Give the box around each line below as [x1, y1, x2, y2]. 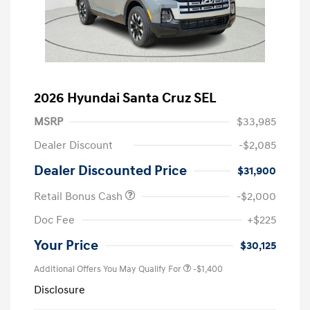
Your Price [34, 237, 98, 255]
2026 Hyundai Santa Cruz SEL [34, 90, 217, 107]
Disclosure [34, 283, 85, 298]
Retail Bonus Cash [34, 190, 125, 204]
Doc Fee [34, 213, 75, 228]
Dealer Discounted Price [34, 163, 187, 180]
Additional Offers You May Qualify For [34, 264, 181, 275]
